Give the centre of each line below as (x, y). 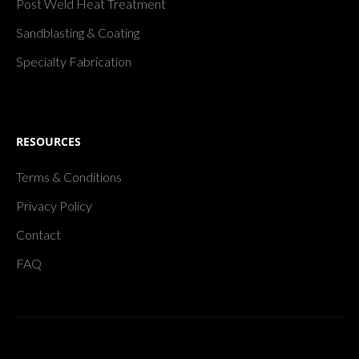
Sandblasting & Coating (78, 33)
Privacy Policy (54, 206)
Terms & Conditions (69, 177)
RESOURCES (48, 142)
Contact (38, 235)
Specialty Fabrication (74, 62)
